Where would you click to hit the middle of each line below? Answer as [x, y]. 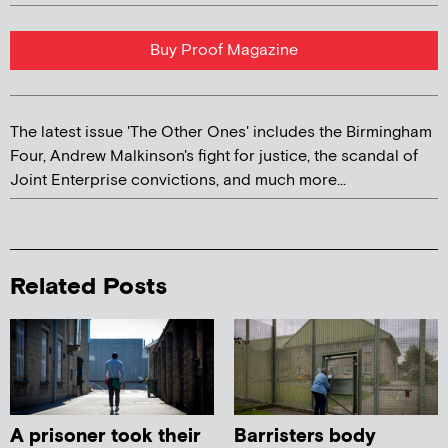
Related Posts [88, 286]
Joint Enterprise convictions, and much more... [178, 180]
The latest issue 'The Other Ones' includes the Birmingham [221, 132]
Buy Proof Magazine [224, 50]
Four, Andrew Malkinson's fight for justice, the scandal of [214, 156]
